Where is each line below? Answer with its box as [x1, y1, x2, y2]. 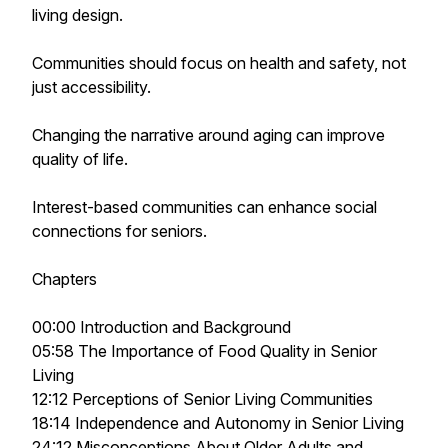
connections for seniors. [32, 221, 207, 241]
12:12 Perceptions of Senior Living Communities [32, 389, 373, 409]
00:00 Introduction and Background [32, 317, 291, 337]
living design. [32, 5, 123, 25]
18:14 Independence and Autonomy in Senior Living [32, 413, 404, 433]
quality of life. [32, 149, 128, 169]
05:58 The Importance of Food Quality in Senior [32, 341, 377, 361]
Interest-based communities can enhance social [32, 197, 377, 217]
